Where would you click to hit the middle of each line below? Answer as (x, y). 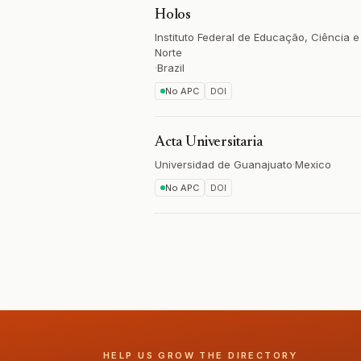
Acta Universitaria (209, 143)
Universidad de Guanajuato (224, 164)
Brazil (171, 68)
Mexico (313, 164)
